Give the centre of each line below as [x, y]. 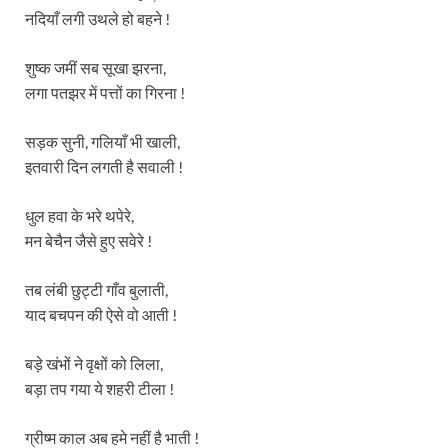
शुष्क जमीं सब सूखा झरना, [95, 68]
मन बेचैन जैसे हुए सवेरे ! [88, 241]
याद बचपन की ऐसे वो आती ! [101, 315]
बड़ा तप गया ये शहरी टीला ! [99, 389]
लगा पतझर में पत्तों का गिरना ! [105, 93]
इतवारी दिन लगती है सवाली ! [104, 167]
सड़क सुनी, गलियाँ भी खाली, [102, 142]
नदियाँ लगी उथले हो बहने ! [97, 19]
